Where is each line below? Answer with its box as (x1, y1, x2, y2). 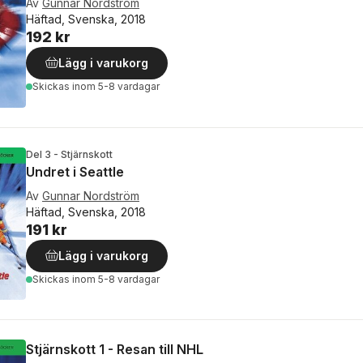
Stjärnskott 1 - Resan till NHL (26, 340, 203, 357)
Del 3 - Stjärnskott (26, 147, 113, 160)
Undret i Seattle (26, 163, 124, 180)
